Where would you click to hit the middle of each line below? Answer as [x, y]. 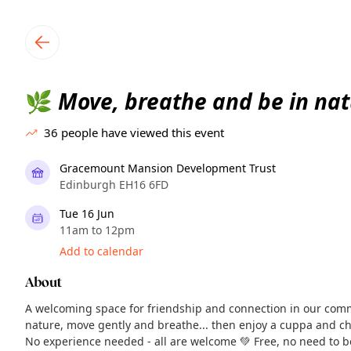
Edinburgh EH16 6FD [114, 185]
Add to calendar [101, 251]
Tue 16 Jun [87, 213]
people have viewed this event [143, 132]
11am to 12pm [97, 230]
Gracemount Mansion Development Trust [168, 168]
